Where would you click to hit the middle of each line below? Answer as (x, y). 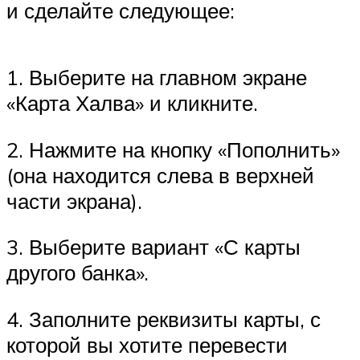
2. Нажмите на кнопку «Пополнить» (173, 149)
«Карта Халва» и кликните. (132, 103)
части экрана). (74, 200)
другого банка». (78, 273)
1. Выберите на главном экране (157, 78)
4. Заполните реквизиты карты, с (164, 319)
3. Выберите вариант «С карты (153, 247)
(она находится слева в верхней (160, 175)
